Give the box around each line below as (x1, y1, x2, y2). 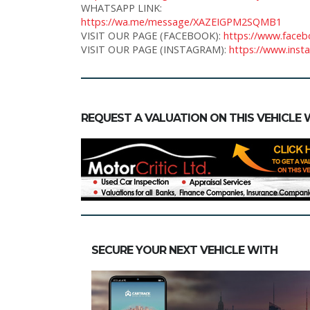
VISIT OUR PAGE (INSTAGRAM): (81, 42, 229, 56)
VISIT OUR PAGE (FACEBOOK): (81, 28, 224, 42)
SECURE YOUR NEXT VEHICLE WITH (91, 243, 277, 257)
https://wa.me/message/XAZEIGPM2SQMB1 (81, 15, 282, 28)
